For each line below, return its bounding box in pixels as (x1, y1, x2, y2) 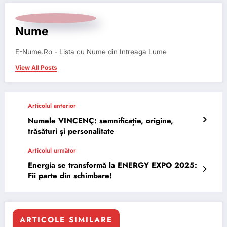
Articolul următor (28, 146, 76, 155)
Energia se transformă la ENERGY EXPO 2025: (28, 160, 197, 171)
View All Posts (15, 64, 57, 71)
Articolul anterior (28, 101, 76, 110)
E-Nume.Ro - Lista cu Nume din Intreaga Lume (15, 48, 167, 56)
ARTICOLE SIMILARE (20, 214, 112, 225)
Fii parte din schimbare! (28, 170, 112, 181)
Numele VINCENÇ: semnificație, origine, (28, 115, 173, 126)
